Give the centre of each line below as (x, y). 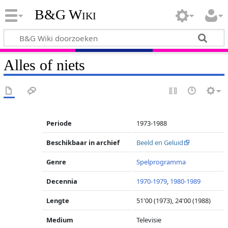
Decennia (62, 181)
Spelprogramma (161, 162)
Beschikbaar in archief (83, 142)
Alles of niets (44, 65)
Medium (60, 220)
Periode (59, 123)
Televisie (149, 220)
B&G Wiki (65, 15)
